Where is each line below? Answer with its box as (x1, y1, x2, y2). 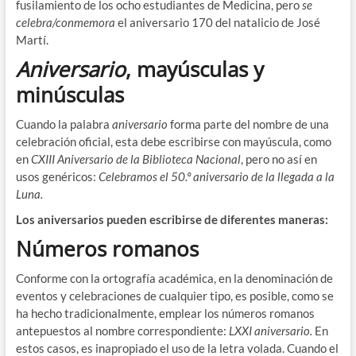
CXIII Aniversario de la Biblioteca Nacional (30, 152, 241, 167)
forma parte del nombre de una (169, 117, 329, 132)
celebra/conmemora (15, 15, 115, 30)
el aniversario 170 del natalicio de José (114, 15, 320, 30)
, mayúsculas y (125, 55, 264, 84)
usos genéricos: (15, 169, 99, 184)
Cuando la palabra (15, 117, 112, 132)
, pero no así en (240, 152, 317, 167)
